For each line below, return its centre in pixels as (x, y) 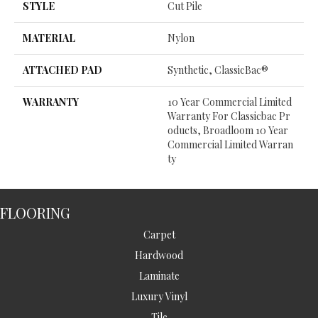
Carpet (159, 235)
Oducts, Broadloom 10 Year (228, 131)
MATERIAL (49, 38)
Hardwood (159, 256)
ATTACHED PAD (62, 70)
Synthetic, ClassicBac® (218, 70)
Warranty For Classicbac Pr (229, 116)
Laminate (159, 276)
